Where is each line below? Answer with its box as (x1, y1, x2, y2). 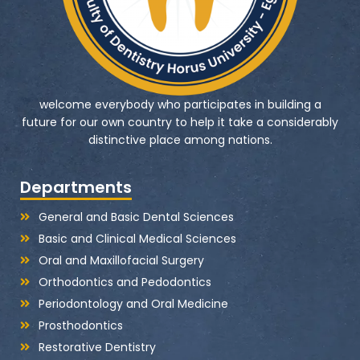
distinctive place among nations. (88, 131, 272, 148)
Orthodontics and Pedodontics (38, 273, 211, 290)
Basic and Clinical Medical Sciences (38, 230, 236, 247)
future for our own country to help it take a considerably (22, 113, 338, 130)
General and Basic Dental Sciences (38, 208, 234, 225)
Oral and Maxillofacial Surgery (38, 252, 204, 268)
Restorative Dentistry (38, 338, 156, 355)
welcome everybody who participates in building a (39, 96, 321, 112)
